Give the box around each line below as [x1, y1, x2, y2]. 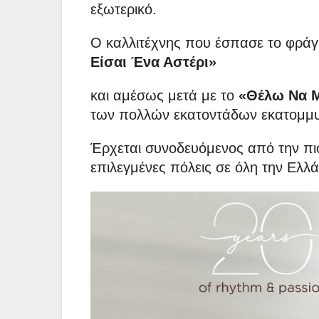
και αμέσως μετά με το [90, 88, 239, 104]
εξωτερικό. [90, 1, 157, 18]
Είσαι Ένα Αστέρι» [90, 54, 216, 70]
